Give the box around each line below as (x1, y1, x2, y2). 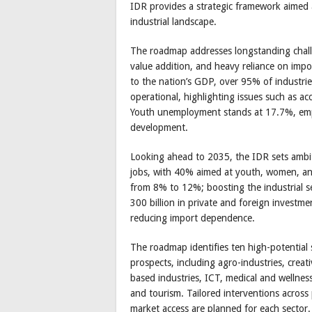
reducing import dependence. (130, 212, 255, 224)
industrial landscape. (130, 16, 217, 28)
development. (130, 122, 188, 134)
